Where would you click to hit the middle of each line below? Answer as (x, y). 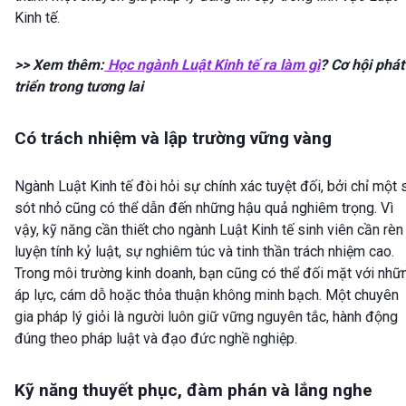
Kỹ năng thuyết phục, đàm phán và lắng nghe (193, 391)
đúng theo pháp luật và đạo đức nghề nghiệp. (156, 339)
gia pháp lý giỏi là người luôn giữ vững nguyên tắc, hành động (206, 317)
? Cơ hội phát (362, 64)
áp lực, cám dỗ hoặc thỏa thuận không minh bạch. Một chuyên (207, 295)
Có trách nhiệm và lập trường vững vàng (173, 138)
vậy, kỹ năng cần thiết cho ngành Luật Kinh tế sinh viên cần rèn (209, 230)
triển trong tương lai (79, 86)
